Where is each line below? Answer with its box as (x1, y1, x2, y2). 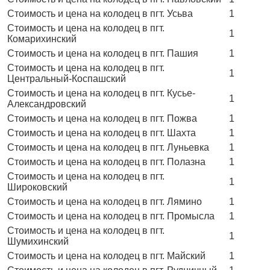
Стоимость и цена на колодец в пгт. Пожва (7, 113, 197, 124)
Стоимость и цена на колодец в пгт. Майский (7, 250, 206, 261)
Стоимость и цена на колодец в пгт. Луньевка (7, 142, 209, 152)
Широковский (7, 181, 67, 192)
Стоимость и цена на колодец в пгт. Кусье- (7, 87, 195, 98)
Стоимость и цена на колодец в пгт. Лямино (7, 196, 202, 207)
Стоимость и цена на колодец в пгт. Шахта (7, 127, 196, 138)
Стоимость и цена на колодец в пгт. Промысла (7, 210, 215, 221)
